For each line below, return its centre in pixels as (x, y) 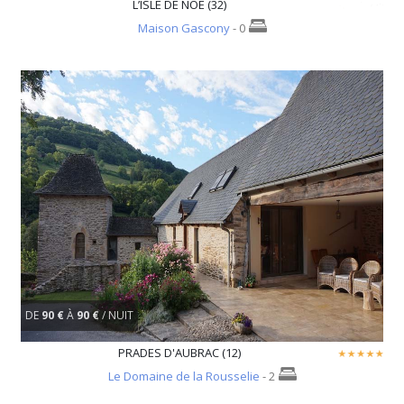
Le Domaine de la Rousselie (184, 376)
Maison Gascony (184, 28)
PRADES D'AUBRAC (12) (179, 353)
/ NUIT (118, 315)
